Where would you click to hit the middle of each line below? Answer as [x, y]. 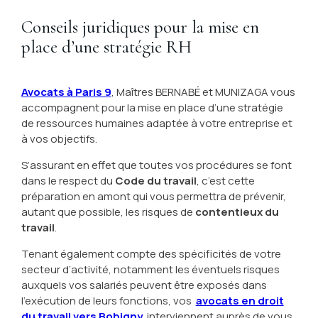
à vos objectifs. [59, 139]
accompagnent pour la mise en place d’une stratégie [152, 108]
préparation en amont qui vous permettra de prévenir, [153, 196]
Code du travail [155, 181]
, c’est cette [225, 181]
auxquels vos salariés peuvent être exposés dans [144, 285]
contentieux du [237, 212]
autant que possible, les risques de [108, 212]
